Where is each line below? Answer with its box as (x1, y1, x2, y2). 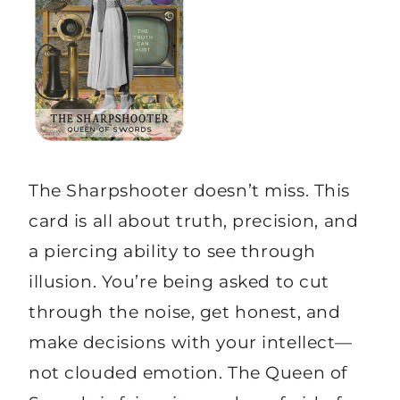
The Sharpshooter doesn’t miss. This (29, 180, 350, 201)
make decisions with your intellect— (29, 332, 353, 353)
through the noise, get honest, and (29, 302, 341, 322)
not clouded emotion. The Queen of (29, 362, 347, 383)
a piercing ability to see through (29, 241, 316, 262)
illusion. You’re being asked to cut (29, 271, 329, 292)
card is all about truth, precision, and (29, 211, 359, 231)
